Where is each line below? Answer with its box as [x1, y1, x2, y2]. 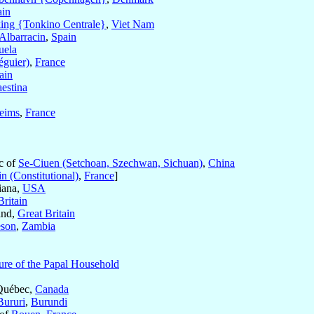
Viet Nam [111, 18, 154, 31]
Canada [35, 283, 69, 296]
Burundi [31, 296, 67, 308]
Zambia [22, 220, 55, 233]
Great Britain [18, 207, 75, 220]
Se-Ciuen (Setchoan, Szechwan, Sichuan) [18, 157, 203, 170]
